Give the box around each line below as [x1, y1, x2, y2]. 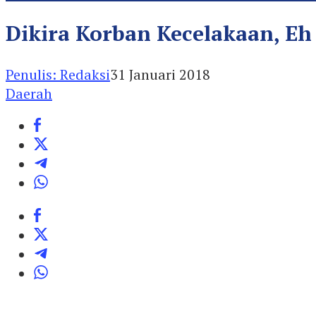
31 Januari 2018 [110, 64, 210, 84]
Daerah [6, 83, 52, 103]
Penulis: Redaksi [6, 64, 110, 84]
